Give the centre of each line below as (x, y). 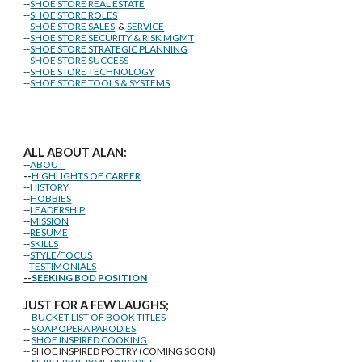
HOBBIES (51, 198)
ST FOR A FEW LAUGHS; (103, 305)
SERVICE (145, 26)
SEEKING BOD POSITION (90, 278)
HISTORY (50, 187)
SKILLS (44, 244)
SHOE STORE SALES (73, 26)
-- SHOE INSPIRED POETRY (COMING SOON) (120, 351)
